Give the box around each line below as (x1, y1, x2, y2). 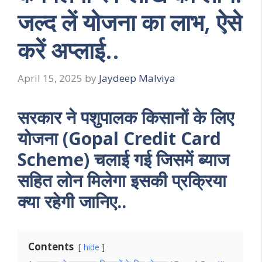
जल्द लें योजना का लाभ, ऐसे (18, 6, 242, 39)
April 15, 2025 (18, 71, 82, 85)
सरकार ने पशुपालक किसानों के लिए (18, 105, 234, 129)
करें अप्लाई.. (18, 34, 119, 67)
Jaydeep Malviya (99, 71, 175, 85)
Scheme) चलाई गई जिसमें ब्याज (18, 147, 229, 171)
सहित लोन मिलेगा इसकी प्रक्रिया (18, 168, 226, 192)
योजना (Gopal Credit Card (18, 126, 221, 150)
